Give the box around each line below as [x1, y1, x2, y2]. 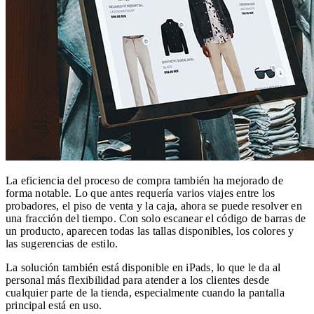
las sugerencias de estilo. [6, 238, 118, 250]
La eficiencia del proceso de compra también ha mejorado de [6, 175, 283, 187]
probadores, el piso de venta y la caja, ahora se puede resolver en [6, 200, 302, 212]
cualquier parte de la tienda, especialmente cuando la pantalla [6, 287, 285, 299]
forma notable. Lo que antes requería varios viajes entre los [6, 187, 275, 200]
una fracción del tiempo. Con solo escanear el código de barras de [6, 212, 306, 225]
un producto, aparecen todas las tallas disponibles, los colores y [6, 225, 294, 238]
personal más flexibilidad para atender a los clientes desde [6, 274, 270, 287]
